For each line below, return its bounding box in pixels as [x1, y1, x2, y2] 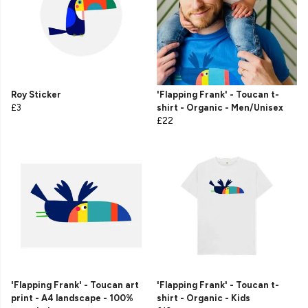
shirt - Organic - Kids [157, 293, 250, 304]
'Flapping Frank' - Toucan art [11, 280, 139, 291]
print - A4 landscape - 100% [11, 293, 133, 304]
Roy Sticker [11, 89, 61, 100]
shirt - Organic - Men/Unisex [157, 102, 283, 113]
